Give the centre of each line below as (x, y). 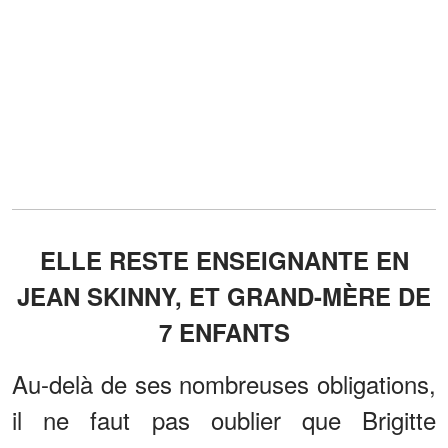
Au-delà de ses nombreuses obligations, (224, 384)
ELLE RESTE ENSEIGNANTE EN (224, 260)
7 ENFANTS (224, 332)
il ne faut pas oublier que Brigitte (224, 420)
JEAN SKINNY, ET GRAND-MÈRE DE (224, 296)
